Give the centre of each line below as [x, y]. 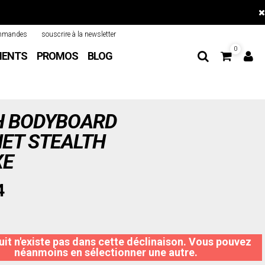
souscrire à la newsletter [79, 34]
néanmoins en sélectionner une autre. [106, 252]
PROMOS [57, 56]
